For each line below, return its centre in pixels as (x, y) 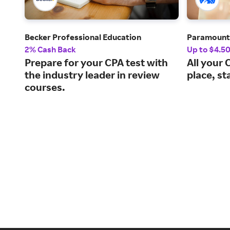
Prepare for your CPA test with (96, 63)
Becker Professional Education (83, 37)
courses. (45, 87)
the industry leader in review (92, 75)
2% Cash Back (50, 50)
